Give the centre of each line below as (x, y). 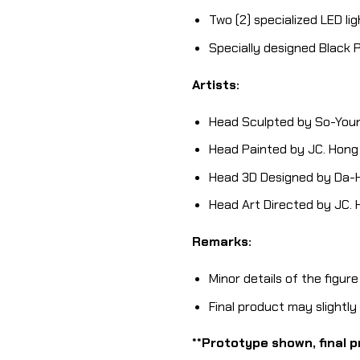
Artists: (216, 84)
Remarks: (222, 242)
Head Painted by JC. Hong (283, 149)
